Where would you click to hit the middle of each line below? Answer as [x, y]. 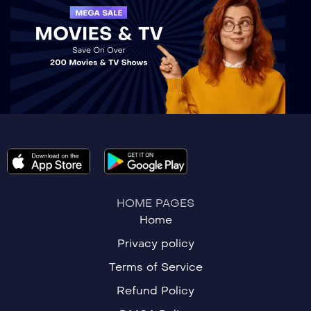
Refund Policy [155, 290]
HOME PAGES [155, 203]
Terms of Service [155, 267]
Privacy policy [155, 243]
